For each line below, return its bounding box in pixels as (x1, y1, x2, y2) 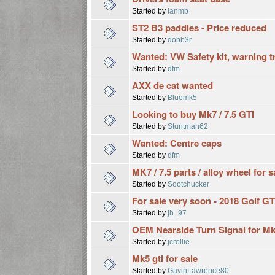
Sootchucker (168, 179, 210, 188)
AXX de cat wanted (132, 78, 214, 92)
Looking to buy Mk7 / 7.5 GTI (132, 107, 255, 121)
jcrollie (168, 237, 190, 246)
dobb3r (168, 35, 192, 44)
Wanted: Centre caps (132, 136, 222, 150)
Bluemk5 (168, 93, 198, 101)
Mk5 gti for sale (132, 251, 198, 265)
